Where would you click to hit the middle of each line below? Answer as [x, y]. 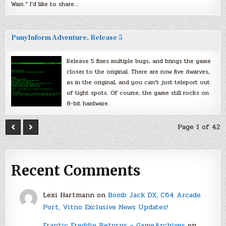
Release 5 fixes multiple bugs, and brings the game [139, 61]
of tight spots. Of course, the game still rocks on [138, 93]
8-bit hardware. [88, 103]
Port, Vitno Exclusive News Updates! [105, 207]
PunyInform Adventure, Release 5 [67, 38]
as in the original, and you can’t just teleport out [138, 82]
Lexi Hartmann [68, 195]
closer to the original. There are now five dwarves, [138, 71]
